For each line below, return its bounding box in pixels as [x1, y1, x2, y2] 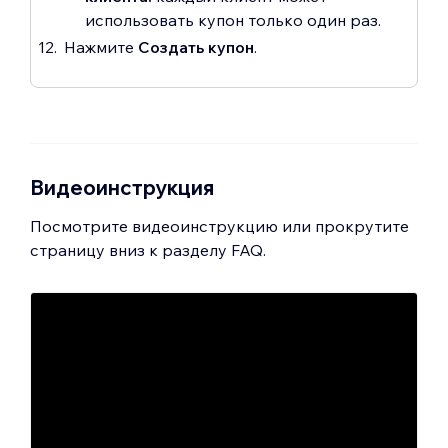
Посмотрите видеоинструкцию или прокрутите [30, 215, 409, 236]
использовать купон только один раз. [85, 9, 381, 30]
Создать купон [138, 36, 254, 57]
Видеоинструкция [30, 174, 214, 200]
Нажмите [64, 36, 138, 57]
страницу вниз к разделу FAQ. [30, 239, 266, 260]
